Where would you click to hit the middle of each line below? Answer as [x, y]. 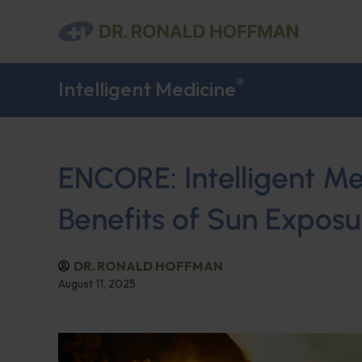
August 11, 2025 [97, 284]
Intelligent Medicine [147, 89]
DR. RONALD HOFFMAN [148, 266]
